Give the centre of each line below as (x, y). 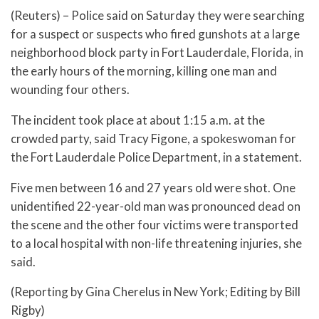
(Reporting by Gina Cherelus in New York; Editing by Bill (156, 292)
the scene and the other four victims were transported (155, 224)
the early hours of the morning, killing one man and (144, 71)
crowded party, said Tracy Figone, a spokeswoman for (153, 138)
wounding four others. (70, 90)
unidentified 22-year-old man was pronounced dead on (156, 206)
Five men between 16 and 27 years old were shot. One (153, 187)
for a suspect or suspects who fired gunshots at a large (155, 34)
